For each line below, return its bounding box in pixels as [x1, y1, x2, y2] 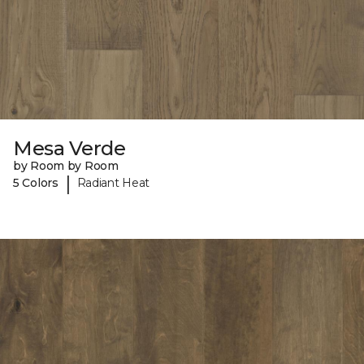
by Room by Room [13, 158, 119, 173]
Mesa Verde [13, 136, 126, 160]
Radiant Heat [76, 175, 150, 191]
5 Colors [13, 175, 58, 191]
